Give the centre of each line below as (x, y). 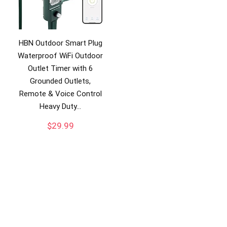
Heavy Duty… (61, 106)
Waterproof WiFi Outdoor (61, 55)
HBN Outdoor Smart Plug (60, 43)
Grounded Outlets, (61, 81)
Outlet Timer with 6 (61, 68)
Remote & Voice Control (60, 93)
